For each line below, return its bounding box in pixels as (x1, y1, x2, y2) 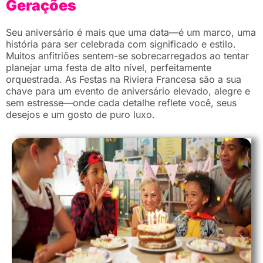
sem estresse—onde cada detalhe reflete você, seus (6, 97, 237, 109)
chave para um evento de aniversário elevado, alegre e (6, 85, 250, 97)
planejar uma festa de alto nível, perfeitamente (6, 62, 211, 74)
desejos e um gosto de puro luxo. (6, 109, 155, 121)
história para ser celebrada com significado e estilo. (6, 38, 236, 50)
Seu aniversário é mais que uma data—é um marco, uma (6, 26, 256, 39)
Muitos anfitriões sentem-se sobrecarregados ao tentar (6, 50, 249, 62)
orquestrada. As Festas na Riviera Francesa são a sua (6, 73, 241, 86)
